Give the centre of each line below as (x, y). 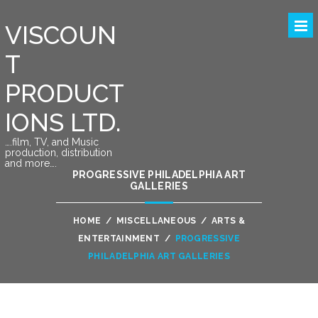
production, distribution (58, 153)
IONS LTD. (62, 122)
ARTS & (228, 221)
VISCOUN (60, 35)
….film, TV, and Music (51, 142)
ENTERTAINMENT (119, 238)
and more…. (31, 163)
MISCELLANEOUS (156, 221)
